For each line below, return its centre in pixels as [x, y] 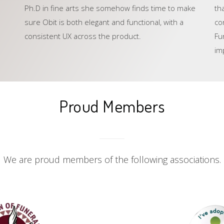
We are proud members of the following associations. [112, 160]
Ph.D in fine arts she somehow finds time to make [110, 8]
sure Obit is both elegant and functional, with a [104, 22]
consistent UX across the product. [82, 36]
